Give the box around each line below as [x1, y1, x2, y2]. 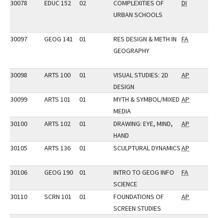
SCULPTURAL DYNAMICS [113, 144, 181, 152]
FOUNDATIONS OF [113, 192, 164, 201]
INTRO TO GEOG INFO [113, 168, 174, 177]
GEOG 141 [44, 35, 73, 43]
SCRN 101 [44, 192, 72, 201]
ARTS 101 [44, 95, 71, 104]
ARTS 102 [44, 119, 71, 128]
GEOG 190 [44, 168, 73, 177]
